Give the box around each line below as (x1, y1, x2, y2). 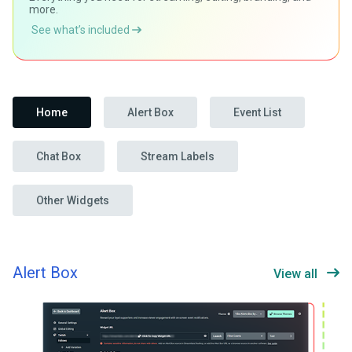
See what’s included (31, 24, 132, 37)
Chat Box (36, 150, 81, 163)
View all (273, 266, 317, 282)
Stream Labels (141, 150, 214, 163)
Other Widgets (36, 194, 109, 207)
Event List (233, 106, 281, 119)
